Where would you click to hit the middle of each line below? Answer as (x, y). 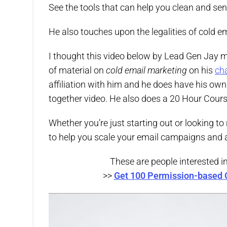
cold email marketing (147, 70)
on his (202, 70)
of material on (77, 70)
